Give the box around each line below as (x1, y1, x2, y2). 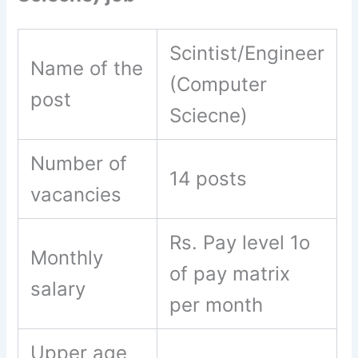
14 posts (169, 167, 248, 191)
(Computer (169, 73, 268, 97)
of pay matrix (169, 262, 296, 286)
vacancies (30, 183, 128, 207)
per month (169, 293, 269, 317)
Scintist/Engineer (169, 42, 325, 66)
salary (30, 277, 86, 301)
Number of (30, 152, 128, 176)
